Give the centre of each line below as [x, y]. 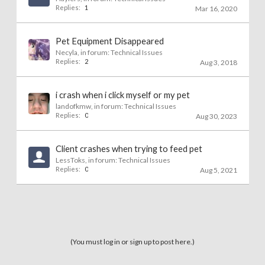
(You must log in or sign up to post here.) [132, 242]
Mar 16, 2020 [216, 9]
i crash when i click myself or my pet [122, 95]
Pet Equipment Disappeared [109, 41]
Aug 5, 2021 [218, 170]
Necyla [66, 52]
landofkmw [73, 106]
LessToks [70, 160]
